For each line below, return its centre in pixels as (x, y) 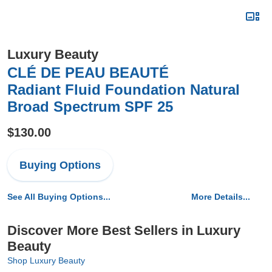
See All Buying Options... (59, 197)
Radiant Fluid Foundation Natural (124, 90)
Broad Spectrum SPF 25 (90, 107)
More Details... (221, 197)
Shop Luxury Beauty (46, 260)
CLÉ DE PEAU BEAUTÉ (88, 73)
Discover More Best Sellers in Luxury (124, 230)
